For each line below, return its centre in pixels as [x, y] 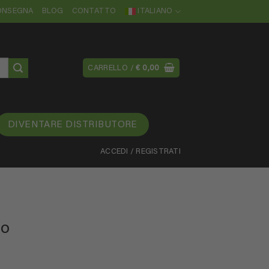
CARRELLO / [112, 68]
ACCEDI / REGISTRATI [141, 152]
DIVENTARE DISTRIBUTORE [72, 125]
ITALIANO [155, 11]
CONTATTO [94, 11]
